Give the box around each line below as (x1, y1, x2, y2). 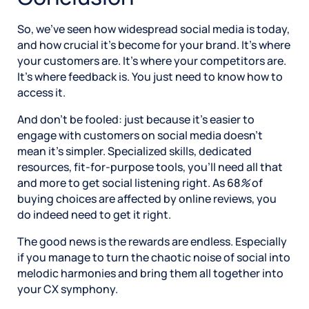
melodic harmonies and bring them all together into (17, 265, 283, 281)
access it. (17, 84, 66, 100)
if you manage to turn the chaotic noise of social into (17, 249, 290, 265)
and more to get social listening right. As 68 (17, 175, 240, 190)
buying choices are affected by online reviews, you (17, 190, 277, 206)
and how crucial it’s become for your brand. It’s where (17, 37, 290, 52)
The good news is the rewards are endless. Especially (17, 233, 287, 249)
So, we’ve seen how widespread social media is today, (17, 21, 290, 37)
